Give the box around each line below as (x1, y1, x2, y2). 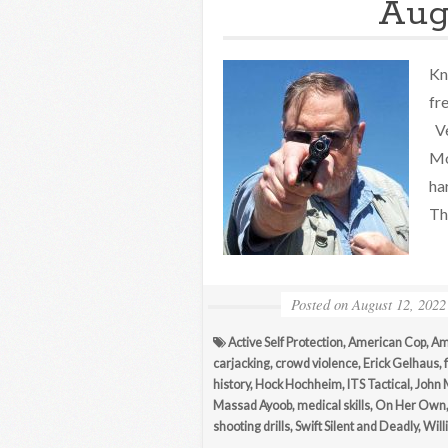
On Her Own (375, 398, 446, 413)
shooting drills (213, 419, 290, 434)
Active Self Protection (228, 335, 343, 350)
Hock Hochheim (255, 377, 342, 392)
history (213, 377, 250, 392)
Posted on (291, 294, 349, 314)
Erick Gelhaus (363, 356, 439, 371)
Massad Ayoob (213, 398, 292, 413)
